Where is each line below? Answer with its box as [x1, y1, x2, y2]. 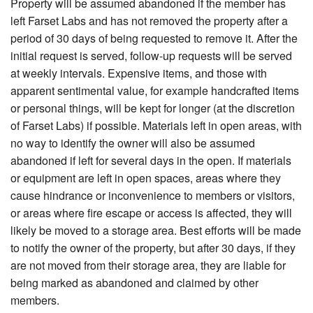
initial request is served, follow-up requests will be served [10, 48, 292, 64]
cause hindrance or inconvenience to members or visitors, [10, 187, 295, 204]
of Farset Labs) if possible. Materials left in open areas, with [10, 117, 302, 134]
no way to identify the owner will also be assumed [10, 135, 255, 152]
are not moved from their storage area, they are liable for [10, 257, 286, 274]
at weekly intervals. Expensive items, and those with [10, 65, 267, 82]
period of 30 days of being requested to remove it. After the [10, 30, 298, 47]
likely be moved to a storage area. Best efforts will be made [10, 222, 301, 239]
